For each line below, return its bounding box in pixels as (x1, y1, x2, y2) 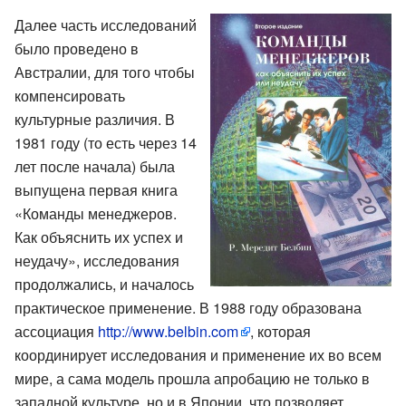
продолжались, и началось (14, 273, 194, 295)
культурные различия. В (14, 108, 175, 130)
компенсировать (14, 84, 125, 106)
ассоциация (14, 320, 98, 342)
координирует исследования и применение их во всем (14, 343, 382, 365)
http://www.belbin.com (98, 320, 238, 342)
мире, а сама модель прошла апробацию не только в (14, 367, 370, 389)
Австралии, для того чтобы (14, 61, 195, 82)
